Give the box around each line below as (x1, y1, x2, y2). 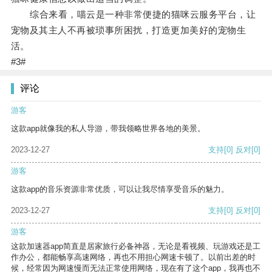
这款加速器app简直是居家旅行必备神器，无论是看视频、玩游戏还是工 (11, 242, 260, 251)
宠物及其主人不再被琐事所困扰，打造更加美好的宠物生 (10, 25, 246, 36)
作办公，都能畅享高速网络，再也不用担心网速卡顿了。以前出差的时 (11, 253, 256, 262)
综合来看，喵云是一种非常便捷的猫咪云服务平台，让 (10, 9, 256, 20)
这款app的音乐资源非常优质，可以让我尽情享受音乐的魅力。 (11, 185, 229, 194)
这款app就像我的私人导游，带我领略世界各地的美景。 (11, 124, 205, 134)
